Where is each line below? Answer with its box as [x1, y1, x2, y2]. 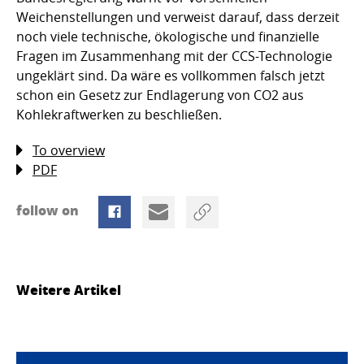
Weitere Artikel [16, 279, 121, 299]
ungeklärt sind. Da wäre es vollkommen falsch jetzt [16, 66, 325, 84]
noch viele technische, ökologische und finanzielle [16, 27, 319, 45]
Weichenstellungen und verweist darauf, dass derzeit [16, 7, 340, 26]
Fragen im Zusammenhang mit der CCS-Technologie [16, 46, 332, 65]
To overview [32, 141, 105, 159]
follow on [16, 200, 82, 219]
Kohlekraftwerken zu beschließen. [16, 105, 222, 123]
